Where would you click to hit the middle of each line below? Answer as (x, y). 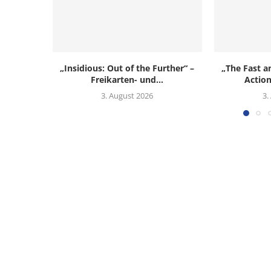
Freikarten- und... (127, 79)
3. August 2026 (127, 95)
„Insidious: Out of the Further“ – (127, 68)
